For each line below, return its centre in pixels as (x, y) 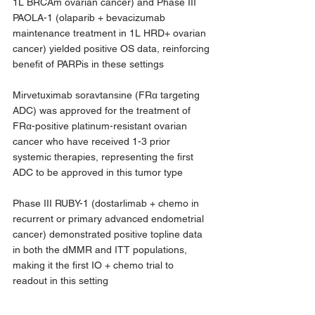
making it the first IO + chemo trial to (95, 265)
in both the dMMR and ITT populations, (101, 249)
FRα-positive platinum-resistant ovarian (101, 126)
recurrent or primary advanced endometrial (110, 218)
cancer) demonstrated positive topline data (109, 234)
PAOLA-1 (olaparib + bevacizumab (90, 17)
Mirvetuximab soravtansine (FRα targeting (108, 95)
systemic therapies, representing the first (104, 156)
